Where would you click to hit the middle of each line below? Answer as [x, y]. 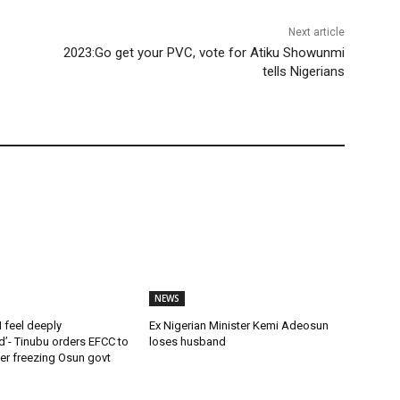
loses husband [188, 341]
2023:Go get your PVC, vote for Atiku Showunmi [204, 52]
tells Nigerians [303, 71]
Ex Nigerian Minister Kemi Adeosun [239, 325]
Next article [316, 32]
